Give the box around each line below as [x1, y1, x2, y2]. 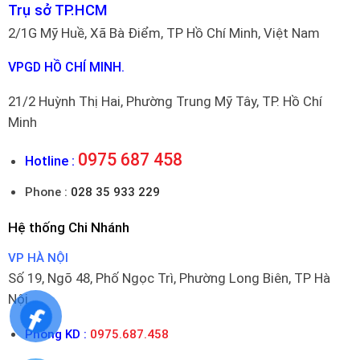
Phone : [25, 184, 68, 199]
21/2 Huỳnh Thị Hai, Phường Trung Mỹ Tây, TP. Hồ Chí [7, 93, 322, 110]
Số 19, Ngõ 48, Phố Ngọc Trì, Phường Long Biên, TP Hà [7, 270, 330, 287]
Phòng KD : [25, 327, 88, 342]
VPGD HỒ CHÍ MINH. [7, 59, 125, 76]
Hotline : [25, 152, 76, 169]
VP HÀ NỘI [7, 251, 68, 266]
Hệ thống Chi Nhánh [7, 219, 129, 235]
